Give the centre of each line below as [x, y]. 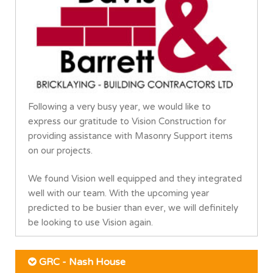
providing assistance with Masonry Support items [130, 136]
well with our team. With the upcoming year [119, 193]
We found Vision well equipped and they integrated [135, 178]
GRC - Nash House [81, 262]
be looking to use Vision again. [90, 222]
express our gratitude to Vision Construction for [127, 121]
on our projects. [60, 150]
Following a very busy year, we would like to [119, 106]
